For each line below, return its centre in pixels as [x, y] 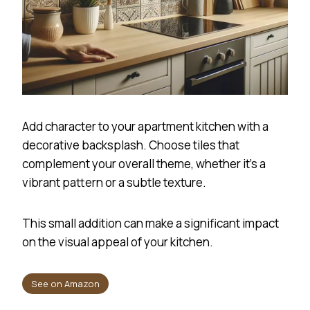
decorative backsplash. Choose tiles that [131, 145]
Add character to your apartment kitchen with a [145, 126]
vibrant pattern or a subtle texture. [114, 182]
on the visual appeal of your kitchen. [118, 241]
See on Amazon [65, 283]
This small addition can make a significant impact [151, 223]
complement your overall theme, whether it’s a [144, 163]
